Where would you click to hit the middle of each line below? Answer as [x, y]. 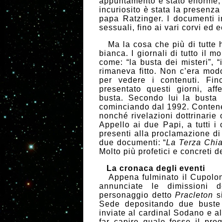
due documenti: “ [133, 142]
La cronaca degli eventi [156, 168]
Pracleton [194, 195]
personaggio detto [137, 195]
